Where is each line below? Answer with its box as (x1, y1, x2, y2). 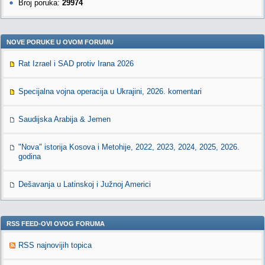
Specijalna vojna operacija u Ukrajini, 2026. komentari (18, 87, 202, 96)
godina (18, 152, 41, 161)
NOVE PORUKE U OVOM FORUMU (7, 38, 114, 46)
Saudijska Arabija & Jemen (18, 115, 111, 124)
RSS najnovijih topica (18, 241, 92, 250)
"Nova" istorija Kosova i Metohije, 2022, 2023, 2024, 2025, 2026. (18, 143, 240, 151)
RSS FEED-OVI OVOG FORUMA (7, 220, 105, 227)
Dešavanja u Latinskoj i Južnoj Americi (18, 180, 151, 189)
